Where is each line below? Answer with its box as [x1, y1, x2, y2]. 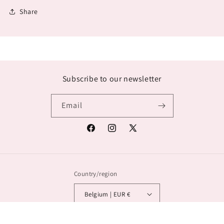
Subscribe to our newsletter [62, 73, 162, 84]
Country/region [73, 169, 117, 178]
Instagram [106, 128, 140, 138]
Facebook [85, 128, 117, 138]
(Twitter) [127, 141, 155, 150]
